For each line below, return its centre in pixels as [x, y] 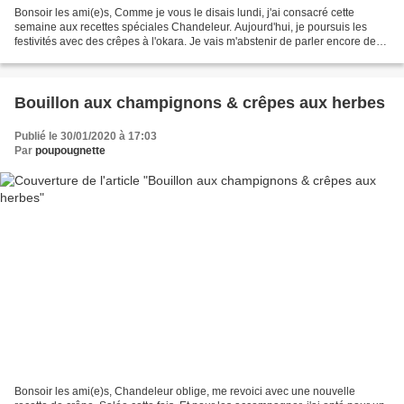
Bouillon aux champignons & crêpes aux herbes [200, 102]
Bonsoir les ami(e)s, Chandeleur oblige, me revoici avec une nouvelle [185, 392]
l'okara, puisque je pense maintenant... [109, 55]
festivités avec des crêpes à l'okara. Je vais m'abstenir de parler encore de [195, 41]
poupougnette [70, 150]
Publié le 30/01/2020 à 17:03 [86, 136]
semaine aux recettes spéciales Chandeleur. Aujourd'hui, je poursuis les [191, 27]
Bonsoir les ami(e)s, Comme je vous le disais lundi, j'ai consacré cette [184, 12]
